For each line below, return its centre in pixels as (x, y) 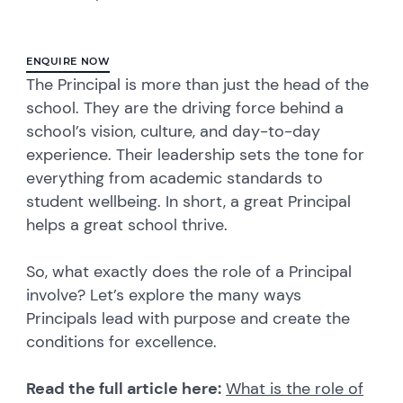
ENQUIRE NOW (68, 61)
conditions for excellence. (124, 341)
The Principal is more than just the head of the (198, 84)
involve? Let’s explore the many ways (164, 295)
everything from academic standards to (175, 178)
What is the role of (295, 388)
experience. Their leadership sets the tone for (196, 154)
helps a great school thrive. (130, 224)
